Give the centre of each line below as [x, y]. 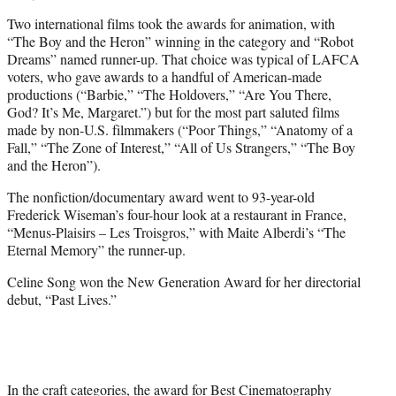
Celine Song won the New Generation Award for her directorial [184, 281]
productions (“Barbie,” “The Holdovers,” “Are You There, [169, 94]
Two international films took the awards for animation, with [171, 23]
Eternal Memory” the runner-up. [96, 249]
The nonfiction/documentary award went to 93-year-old [161, 196]
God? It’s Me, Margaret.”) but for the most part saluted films [173, 111]
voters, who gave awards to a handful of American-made [164, 76]
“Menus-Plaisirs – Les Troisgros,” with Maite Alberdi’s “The [176, 232]
